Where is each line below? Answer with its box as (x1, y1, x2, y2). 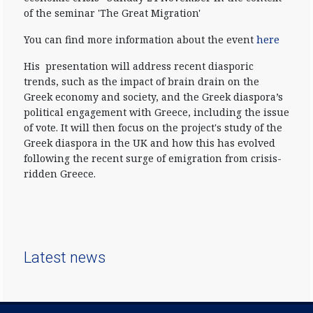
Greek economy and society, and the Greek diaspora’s (24, 90, 283, 103)
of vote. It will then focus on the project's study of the (24, 121, 282, 134)
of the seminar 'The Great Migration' (24, 6, 201, 20)
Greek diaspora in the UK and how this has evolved (24, 136, 275, 150)
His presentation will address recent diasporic (24, 59, 254, 73)
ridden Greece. (24, 167, 99, 180)
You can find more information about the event (24, 33, 256, 46)
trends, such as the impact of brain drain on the (24, 75, 259, 88)
